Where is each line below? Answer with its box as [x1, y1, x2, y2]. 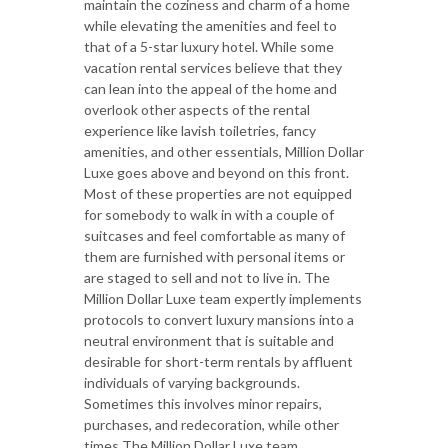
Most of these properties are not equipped [84, 185, 352, 203]
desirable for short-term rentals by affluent [84, 353, 353, 371]
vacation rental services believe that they [84, 59, 342, 77]
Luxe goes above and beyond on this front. [84, 164, 349, 182]
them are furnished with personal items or [84, 248, 345, 266]
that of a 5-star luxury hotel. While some [84, 38, 334, 56]
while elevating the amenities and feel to [84, 17, 337, 35]
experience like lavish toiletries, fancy [84, 122, 316, 140]
